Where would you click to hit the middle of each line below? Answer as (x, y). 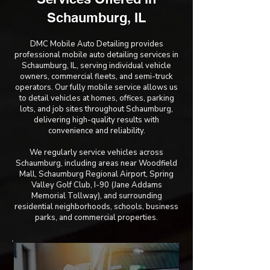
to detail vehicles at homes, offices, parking (96, 98)
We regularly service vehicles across (96, 152)
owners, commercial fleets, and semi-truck (96, 77)
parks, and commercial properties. (96, 218)
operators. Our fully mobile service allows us (96, 87)
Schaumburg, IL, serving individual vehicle (96, 66)
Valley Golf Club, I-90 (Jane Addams (96, 185)
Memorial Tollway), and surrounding (96, 196)
